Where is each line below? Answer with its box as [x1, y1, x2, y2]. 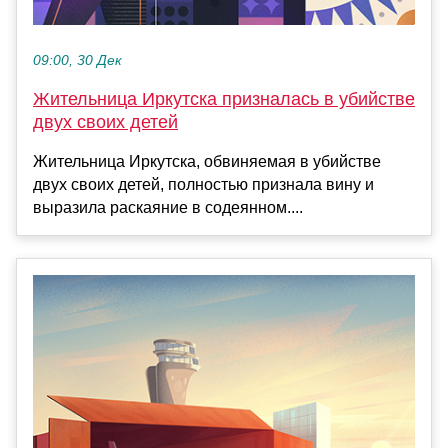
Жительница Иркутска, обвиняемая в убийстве [33, 152, 381, 170]
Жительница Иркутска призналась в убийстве [33, 88, 415, 109]
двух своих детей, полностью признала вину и [33, 175, 374, 193]
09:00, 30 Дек [33, 52, 122, 68]
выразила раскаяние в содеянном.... [33, 198, 303, 216]
